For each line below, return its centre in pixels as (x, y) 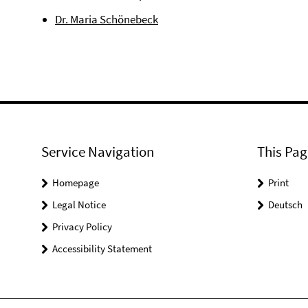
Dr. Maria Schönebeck (107, 19)
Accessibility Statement (102, 249)
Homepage (76, 183)
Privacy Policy (82, 227)
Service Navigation (98, 152)
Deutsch (285, 205)
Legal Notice (79, 205)
